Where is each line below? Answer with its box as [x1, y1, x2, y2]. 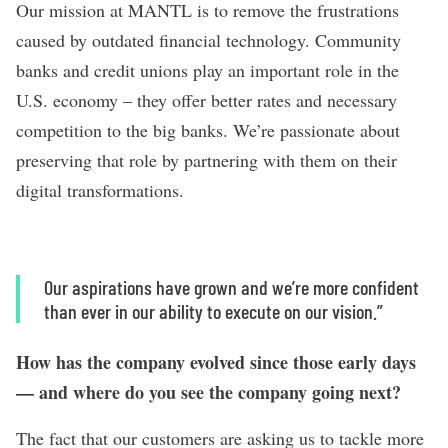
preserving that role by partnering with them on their [16, 147, 397, 172]
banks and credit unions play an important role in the [16, 57, 399, 82]
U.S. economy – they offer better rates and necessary [16, 87, 397, 112]
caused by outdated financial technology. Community [16, 27, 401, 52]
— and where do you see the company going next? [16, 378, 401, 405]
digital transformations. [16, 177, 184, 202]
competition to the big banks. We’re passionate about [16, 117, 400, 142]
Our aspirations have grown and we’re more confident [44, 274, 419, 299]
